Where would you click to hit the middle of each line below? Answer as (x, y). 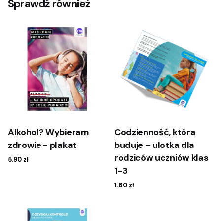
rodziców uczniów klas (162, 158)
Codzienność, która (155, 132)
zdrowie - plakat (42, 145)
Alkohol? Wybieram (49, 132)
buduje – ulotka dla (154, 145)
